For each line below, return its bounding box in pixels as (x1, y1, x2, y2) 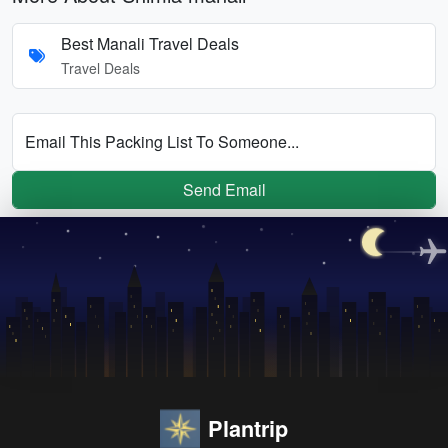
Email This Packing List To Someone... (25, 129, 299, 153)
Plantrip (208, 412, 288, 444)
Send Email (182, 177, 266, 201)
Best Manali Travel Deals (61, 31, 239, 55)
